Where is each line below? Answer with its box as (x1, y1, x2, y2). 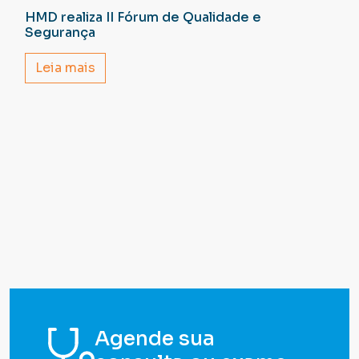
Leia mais (34, 58, 95, 76)
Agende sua (94, 325, 215, 351)
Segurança (24, 23, 95, 41)
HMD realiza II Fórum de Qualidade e (24, 8, 261, 26)
